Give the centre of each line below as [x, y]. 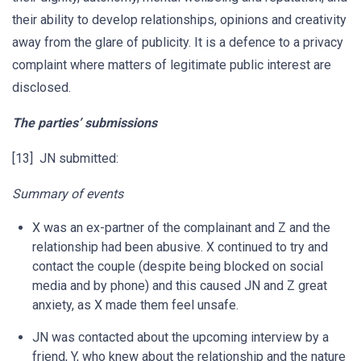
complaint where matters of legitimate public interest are [172, 65]
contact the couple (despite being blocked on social [178, 266]
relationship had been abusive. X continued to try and [180, 247]
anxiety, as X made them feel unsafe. [135, 305]
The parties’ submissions [85, 123]
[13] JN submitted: [65, 158]
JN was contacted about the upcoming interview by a [180, 337]
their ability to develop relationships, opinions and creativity [179, 20]
